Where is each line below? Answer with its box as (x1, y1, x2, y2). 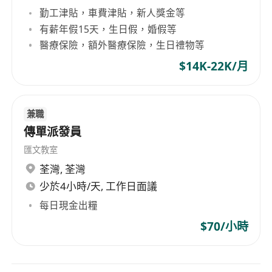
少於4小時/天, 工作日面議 (39, 179, 158, 194)
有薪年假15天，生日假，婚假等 (39, 22, 177, 36)
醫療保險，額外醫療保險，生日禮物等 (39, 38, 205, 52)
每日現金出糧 (39, 198, 98, 212)
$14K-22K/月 (178, 58, 248, 74)
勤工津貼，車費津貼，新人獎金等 (39, 6, 186, 20)
